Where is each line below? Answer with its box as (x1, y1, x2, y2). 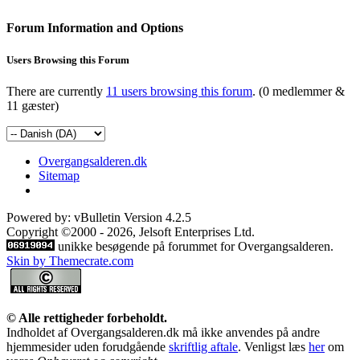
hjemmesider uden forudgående (6, 339, 169, 354)
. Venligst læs (238, 339, 309, 354)
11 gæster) (6, 98, 59, 112)
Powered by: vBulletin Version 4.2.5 (6, 210, 191, 224)
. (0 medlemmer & (252, 84, 345, 98)
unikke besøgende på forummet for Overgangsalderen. (58, 239, 333, 253)
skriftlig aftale (169, 339, 238, 354)
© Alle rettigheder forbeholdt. (6, 310, 167, 325)
